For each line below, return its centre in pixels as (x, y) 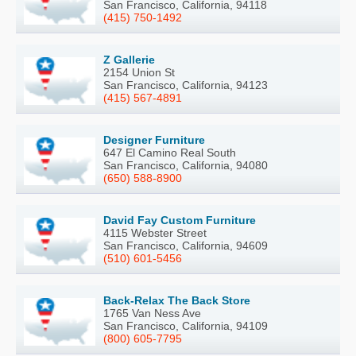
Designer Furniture (154, 139)
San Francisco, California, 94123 (186, 85)
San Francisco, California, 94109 (186, 325)
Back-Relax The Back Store (177, 300)
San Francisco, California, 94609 (186, 245)
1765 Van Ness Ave (152, 313)
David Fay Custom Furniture (180, 220)
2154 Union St (139, 72)
